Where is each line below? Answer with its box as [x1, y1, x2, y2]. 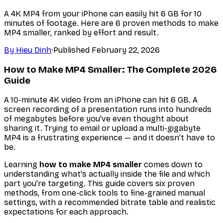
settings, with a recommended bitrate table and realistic [4, 198, 216, 208]
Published [53, 45, 92, 55]
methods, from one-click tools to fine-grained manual [4, 188, 205, 198]
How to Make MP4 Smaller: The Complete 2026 [4, 64, 217, 75]
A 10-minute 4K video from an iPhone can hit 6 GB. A [4, 95, 198, 105]
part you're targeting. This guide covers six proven [4, 179, 195, 189]
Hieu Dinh [16, 45, 51, 55]
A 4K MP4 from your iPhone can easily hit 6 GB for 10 [4, 8, 202, 18]
